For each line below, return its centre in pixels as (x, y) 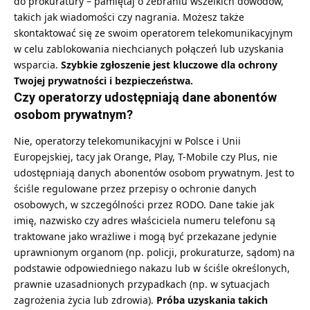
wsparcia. (37, 64)
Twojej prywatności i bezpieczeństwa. (103, 80)
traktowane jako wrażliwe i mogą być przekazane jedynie (145, 237)
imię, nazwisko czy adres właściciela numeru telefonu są (145, 221)
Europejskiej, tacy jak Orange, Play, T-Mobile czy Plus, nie (146, 157)
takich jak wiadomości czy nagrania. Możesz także (129, 17)
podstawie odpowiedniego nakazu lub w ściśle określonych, (152, 268)
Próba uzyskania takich (212, 300)
